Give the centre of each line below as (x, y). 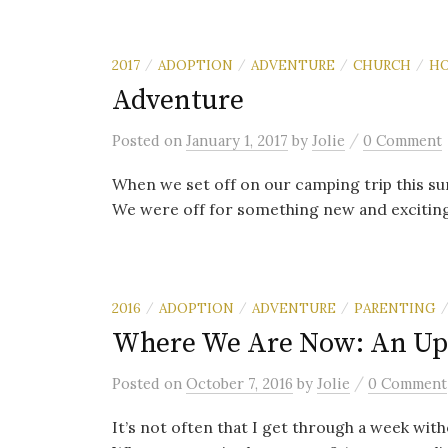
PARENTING (395, 308)
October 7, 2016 (239, 383)
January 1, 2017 (237, 140)
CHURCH (382, 65)
